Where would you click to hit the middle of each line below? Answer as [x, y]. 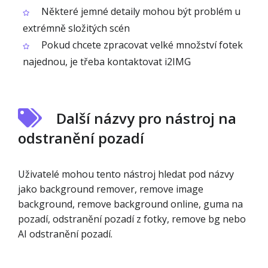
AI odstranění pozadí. [65, 234]
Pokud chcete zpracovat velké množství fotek [141, 45]
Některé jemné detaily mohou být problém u [140, 11]
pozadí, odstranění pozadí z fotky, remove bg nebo [132, 219]
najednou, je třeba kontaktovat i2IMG [107, 62]
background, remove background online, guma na [130, 204]
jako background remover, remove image [111, 189]
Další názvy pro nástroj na [146, 118]
